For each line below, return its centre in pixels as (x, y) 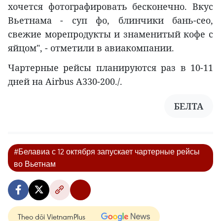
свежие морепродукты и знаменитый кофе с (110, 34)
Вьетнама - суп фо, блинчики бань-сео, (110, 20)
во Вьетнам (35, 164)
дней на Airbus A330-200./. (65, 82)
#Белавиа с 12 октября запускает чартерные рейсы (107, 152)
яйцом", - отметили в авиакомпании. (91, 48)
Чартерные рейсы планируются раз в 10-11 (110, 68)
